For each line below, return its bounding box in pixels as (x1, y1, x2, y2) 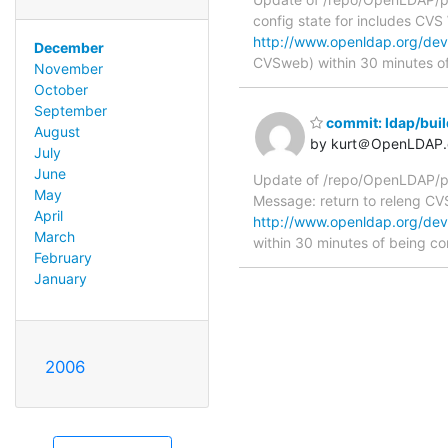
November (33, 59, 103, 77)
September (33, 101, 107, 119)
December (33, 38, 104, 56)
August (33, 122, 80, 140)
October (33, 80, 88, 98)
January (33, 269, 87, 287)
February (33, 248, 92, 266)
